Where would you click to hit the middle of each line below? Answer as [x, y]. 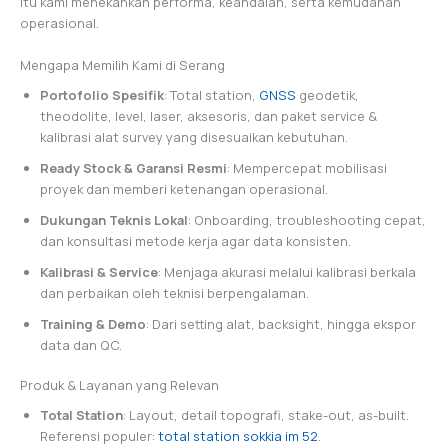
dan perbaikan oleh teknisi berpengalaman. [174, 292]
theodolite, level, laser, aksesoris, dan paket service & [208, 115]
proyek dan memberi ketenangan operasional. [184, 188]
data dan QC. [81, 344]
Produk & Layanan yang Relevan [119, 384]
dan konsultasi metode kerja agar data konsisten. [195, 240]
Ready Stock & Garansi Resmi [133, 167]
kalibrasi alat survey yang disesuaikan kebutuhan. [194, 136]
